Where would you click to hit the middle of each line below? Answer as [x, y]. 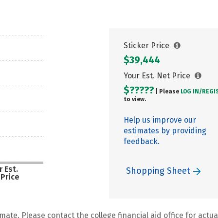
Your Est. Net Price [158, 76]
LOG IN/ [191, 91]
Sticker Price [147, 45]
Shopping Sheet [159, 171]
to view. [135, 99]
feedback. [142, 141]
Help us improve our [160, 120]
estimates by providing [165, 131]
